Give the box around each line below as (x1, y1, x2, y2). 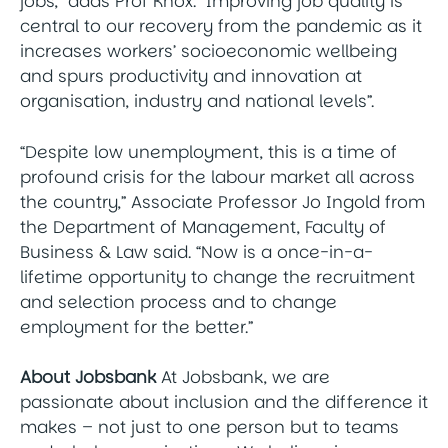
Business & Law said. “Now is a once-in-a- (20, 239, 373, 264)
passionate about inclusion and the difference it (20, 390, 428, 415)
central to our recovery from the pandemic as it (20, 14, 422, 39)
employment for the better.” (20, 314, 253, 339)
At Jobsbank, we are (156, 365, 330, 390)
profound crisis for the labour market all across (20, 164, 415, 189)
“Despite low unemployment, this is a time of (20, 139, 397, 164)
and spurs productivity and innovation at (20, 64, 362, 89)
